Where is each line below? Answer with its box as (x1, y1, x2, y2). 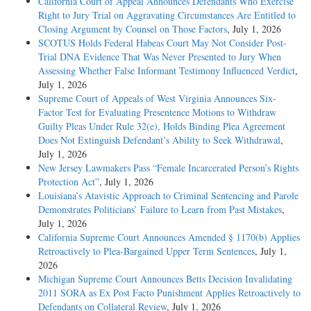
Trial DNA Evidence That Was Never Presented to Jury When (38, 49, 281, 63)
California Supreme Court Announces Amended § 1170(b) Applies (38, 230, 300, 244)
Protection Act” (38, 174, 99, 188)
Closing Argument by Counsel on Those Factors (38, 22, 227, 35)
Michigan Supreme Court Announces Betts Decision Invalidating (38, 271, 292, 285)
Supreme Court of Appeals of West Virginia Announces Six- (38, 91, 276, 105)
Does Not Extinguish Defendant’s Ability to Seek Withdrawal (38, 133, 280, 146)
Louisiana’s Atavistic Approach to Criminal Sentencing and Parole (38, 188, 299, 202)
